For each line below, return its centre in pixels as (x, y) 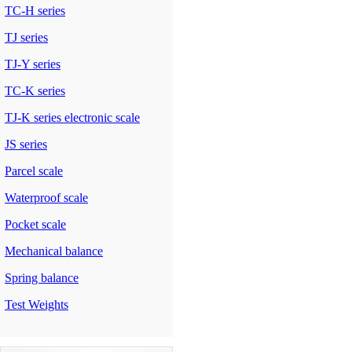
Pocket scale (35, 224)
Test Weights (37, 304)
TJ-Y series (33, 64)
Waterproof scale (46, 198)
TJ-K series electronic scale (72, 117)
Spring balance (42, 278)
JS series (26, 144)
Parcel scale (34, 171)
